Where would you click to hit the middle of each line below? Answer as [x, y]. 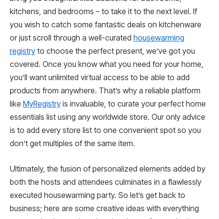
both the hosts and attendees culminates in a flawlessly [106, 182]
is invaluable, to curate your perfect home [133, 104]
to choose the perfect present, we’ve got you [115, 51]
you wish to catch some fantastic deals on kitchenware [106, 25]
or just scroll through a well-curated [72, 38]
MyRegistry [42, 104]
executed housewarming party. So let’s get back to [98, 195]
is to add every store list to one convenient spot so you [105, 131]
